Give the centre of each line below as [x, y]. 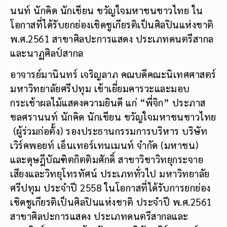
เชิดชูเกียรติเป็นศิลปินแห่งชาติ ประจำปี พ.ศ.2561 [111, 202]
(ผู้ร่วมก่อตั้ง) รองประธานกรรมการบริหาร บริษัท [109, 131]
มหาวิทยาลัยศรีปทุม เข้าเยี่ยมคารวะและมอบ [100, 88]
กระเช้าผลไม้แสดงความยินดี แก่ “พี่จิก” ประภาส [108, 103]
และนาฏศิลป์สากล [47, 52]
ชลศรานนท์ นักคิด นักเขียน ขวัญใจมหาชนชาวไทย [113, 117]
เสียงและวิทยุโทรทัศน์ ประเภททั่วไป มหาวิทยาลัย [110, 174]
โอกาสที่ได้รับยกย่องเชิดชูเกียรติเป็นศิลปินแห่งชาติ [112, 24]
